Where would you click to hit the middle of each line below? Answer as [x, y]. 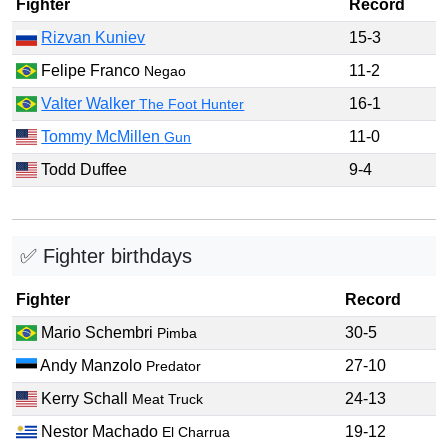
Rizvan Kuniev [93, 37]
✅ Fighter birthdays [106, 255]
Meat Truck [168, 398]
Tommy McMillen [103, 136]
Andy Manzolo [92, 365]
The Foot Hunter [192, 103]
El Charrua [196, 431]
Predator [174, 365]
